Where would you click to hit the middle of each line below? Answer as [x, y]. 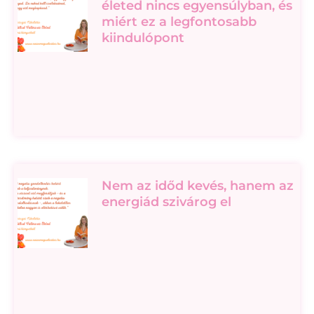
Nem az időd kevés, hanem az [198, 186]
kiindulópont [143, 38]
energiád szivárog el [166, 202]
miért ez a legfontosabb [179, 22]
